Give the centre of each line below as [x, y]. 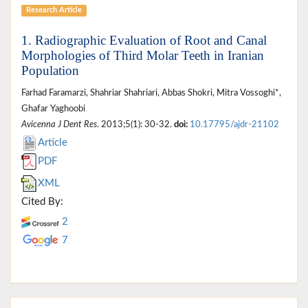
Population [50, 70]
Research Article [54, 10]
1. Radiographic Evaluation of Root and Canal [144, 40]
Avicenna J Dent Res [59, 124]
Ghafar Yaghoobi [53, 108]
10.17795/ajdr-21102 [234, 124]
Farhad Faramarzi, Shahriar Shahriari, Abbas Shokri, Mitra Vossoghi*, [151, 92]
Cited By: [42, 201]
